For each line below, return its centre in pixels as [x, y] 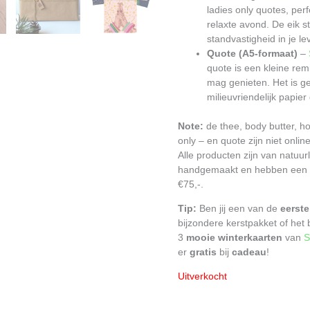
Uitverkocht [203, 276]
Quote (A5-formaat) [253, 53]
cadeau [249, 252]
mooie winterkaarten [235, 237]
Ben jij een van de [239, 208]
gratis [203, 252]
